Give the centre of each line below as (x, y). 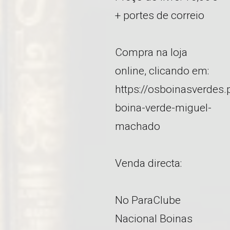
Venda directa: (148, 164)
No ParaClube (148, 200)
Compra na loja (151, 53)
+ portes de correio (160, 16)
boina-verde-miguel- (163, 108)
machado (138, 127)
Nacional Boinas (154, 219)
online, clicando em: (162, 71)
